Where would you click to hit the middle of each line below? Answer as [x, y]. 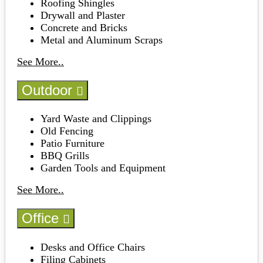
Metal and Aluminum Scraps [102, 40]
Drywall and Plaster [83, 15]
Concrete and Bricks [84, 27]
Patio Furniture [73, 144]
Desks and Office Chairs [93, 247]
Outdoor [49, 90]
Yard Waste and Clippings [96, 119]
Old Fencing [67, 131]
